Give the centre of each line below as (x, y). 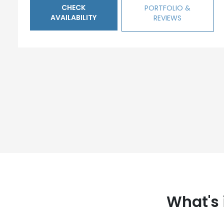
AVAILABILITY (73, 17)
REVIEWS (168, 18)
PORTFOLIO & (168, 8)
